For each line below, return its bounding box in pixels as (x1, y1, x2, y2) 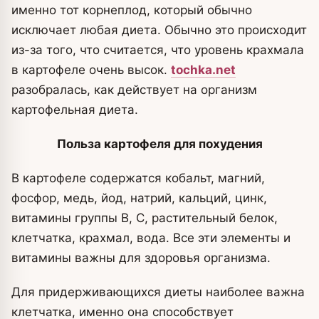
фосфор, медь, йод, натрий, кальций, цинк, (11, 190, 267, 205)
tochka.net (171, 62, 236, 77)
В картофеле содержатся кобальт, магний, (11, 170, 265, 185)
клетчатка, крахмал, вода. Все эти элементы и (11, 230, 291, 245)
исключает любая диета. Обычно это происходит (11, 22, 307, 37)
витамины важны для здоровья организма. (11, 250, 271, 265)
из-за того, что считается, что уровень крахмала (11, 42, 304, 57)
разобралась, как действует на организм (11, 82, 257, 97)
